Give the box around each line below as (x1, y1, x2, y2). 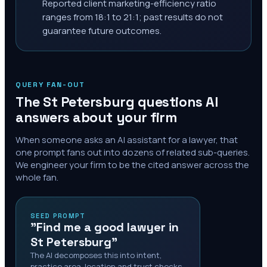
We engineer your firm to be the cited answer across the (15, 159, 249, 171)
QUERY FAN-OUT (15, 80, 85, 89)
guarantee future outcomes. (42, 24, 162, 37)
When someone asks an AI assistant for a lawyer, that (15, 133, 238, 146)
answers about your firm (15, 108, 177, 126)
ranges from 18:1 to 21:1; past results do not (42, 11, 223, 23)
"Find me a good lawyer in (30, 219, 179, 235)
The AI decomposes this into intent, (30, 250, 162, 260)
